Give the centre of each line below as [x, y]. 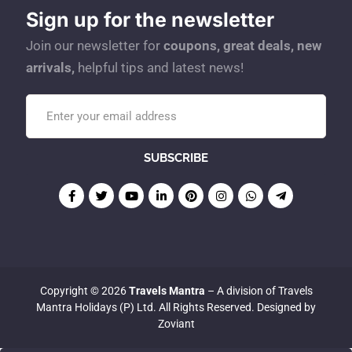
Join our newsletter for [95, 46]
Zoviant [176, 324]
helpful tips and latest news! [159, 68]
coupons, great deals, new [242, 46]
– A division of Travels [258, 291]
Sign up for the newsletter [150, 20]
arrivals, [50, 68]
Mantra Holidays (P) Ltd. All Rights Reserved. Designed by [176, 307]
